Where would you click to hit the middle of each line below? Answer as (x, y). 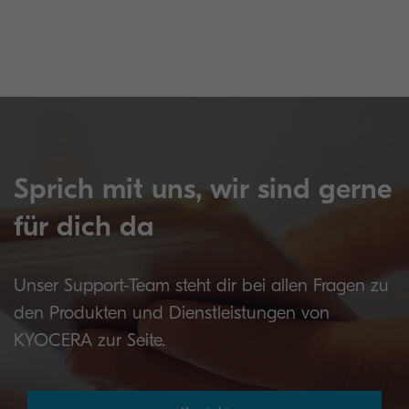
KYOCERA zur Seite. (89, 340)
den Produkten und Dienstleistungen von (172, 313)
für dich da (84, 226)
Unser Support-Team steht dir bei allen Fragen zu (201, 285)
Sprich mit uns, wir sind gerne (203, 189)
